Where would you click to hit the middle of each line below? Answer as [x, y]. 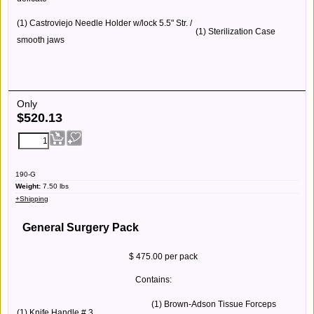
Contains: [94, 279]
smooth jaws [41, 40]
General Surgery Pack [81, 227]
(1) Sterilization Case [235, 31]
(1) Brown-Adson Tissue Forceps [214, 304]
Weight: [29, 186]
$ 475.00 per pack [107, 256]
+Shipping [32, 199]
